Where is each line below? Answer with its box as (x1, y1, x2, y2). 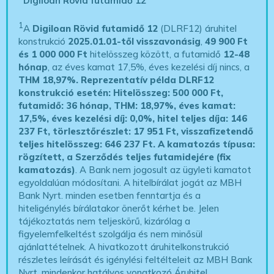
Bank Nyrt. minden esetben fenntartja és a (18, 189, 201, 201)
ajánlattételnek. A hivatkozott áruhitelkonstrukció (18, 240, 230, 253)
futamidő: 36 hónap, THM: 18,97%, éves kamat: (18, 99, 236, 111)
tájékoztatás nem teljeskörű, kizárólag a (18, 215, 191, 227)
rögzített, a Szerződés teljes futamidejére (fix (18, 150, 231, 163)
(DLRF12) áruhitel (158, 22, 237, 34)
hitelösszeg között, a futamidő (87, 48, 224, 60)
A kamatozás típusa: (158, 138, 256, 150)
